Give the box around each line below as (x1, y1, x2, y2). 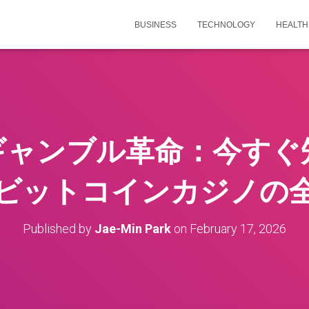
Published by (23, 221, 94, 236)
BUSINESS (134, 20, 177, 30)
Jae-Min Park (94, 221, 171, 236)
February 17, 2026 (190, 221, 286, 236)
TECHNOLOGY (197, 20, 255, 30)
